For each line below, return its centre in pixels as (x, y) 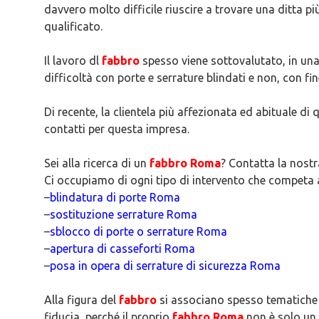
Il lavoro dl (73, 61)
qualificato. (73, 26)
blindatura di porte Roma (115, 197)
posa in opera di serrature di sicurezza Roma (165, 266)
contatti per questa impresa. (117, 129)
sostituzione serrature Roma (124, 214)
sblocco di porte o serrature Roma (138, 231)
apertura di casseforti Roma (122, 249)
